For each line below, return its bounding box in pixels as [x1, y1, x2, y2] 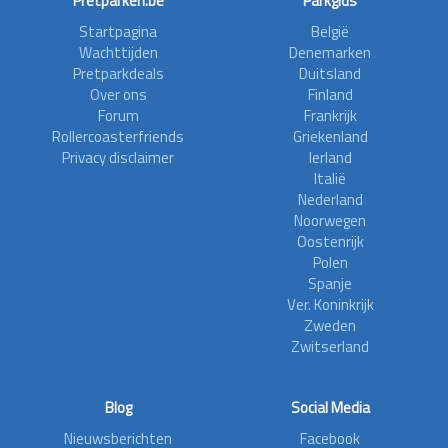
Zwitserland [291, 335, 369, 359]
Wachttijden [78, 41, 158, 65]
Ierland [308, 146, 352, 170]
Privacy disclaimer [62, 146, 174, 170]
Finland [307, 83, 353, 107]
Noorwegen [294, 209, 366, 233]
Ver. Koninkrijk [286, 293, 374, 317]
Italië [314, 167, 346, 191]
